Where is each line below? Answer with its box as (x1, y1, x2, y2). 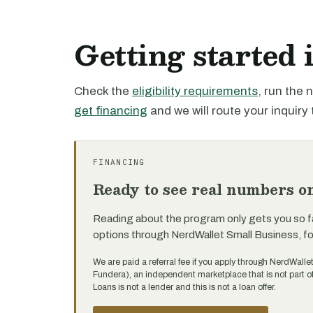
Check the (74, 85, 132, 98)
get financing (74, 104, 147, 117)
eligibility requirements (132, 85, 258, 98)
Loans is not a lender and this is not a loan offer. (93, 282, 276, 292)
